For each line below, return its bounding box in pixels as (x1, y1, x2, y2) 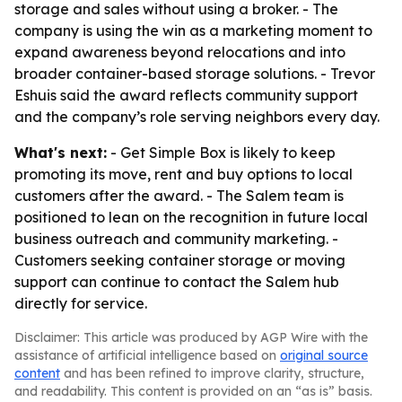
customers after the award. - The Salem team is (14, 187, 344, 205)
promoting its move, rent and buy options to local (14, 165, 353, 183)
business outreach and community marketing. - (14, 230, 338, 248)
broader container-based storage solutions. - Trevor (14, 65, 375, 83)
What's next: (14, 144, 107, 162)
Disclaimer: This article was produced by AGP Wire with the (14, 329, 368, 345)
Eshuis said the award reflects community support (14, 86, 358, 104)
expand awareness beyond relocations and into (14, 43, 345, 61)
